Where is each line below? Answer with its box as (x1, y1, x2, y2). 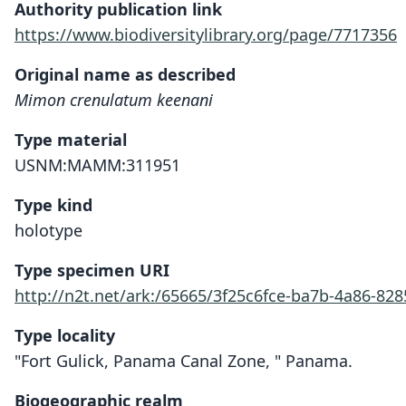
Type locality (14, 324, 115, 346)
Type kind (14, 194, 92, 216)
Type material (14, 129, 127, 150)
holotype (14, 219, 82, 241)
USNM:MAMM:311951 (14, 154, 180, 176)
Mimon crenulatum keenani (14, 89, 213, 111)
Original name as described (14, 63, 236, 85)
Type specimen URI (14, 259, 169, 281)
